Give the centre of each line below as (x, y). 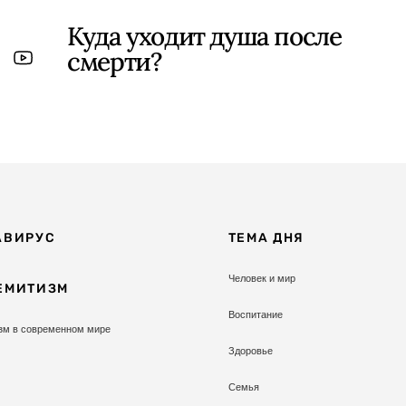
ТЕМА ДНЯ (266, 237)
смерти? (115, 61)
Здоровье (250, 350)
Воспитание (255, 314)
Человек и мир (261, 278)
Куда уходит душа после (204, 36)
